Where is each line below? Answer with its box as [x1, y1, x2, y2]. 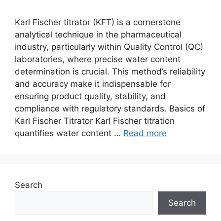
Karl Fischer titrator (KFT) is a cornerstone [15, 17, 181, 27]
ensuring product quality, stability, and [15, 91, 166, 101]
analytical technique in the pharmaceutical [15, 30, 182, 39]
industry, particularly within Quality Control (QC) [15, 42, 203, 52]
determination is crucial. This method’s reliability [15, 67, 205, 76]
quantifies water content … [15, 128, 123, 138]
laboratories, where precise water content [15, 54, 181, 64]
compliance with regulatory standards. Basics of [15, 104, 205, 113]
